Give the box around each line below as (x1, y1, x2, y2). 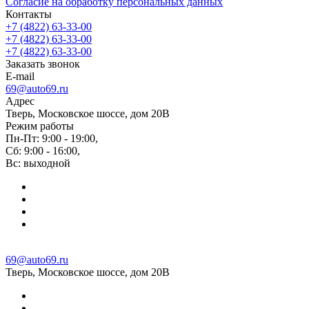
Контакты (6, 8, 52, 20)
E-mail (6, 70, 34, 82)
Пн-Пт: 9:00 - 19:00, (6, 132, 98, 144)
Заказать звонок (6, 57, 80, 70)
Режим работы (6, 119, 74, 132)
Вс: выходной (6, 157, 70, 169)
